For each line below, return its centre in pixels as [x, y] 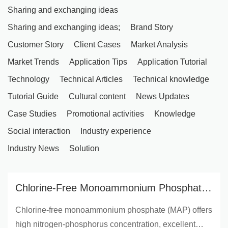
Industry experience [116, 131]
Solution [84, 148]
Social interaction [39, 131]
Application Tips [98, 62]
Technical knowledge [171, 79]
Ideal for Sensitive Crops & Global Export [108, 203]
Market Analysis [159, 44]
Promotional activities [105, 113]
